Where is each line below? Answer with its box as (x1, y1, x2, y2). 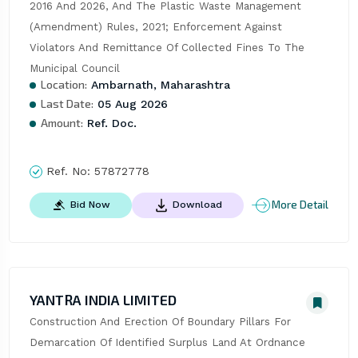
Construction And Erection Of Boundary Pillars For (29, 315, 291, 328)
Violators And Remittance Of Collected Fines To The (29, 41, 304, 54)
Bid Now (70, 198, 110, 210)
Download (172, 198, 222, 210)
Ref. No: (42, 164, 94, 177)
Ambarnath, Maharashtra (86, 78, 230, 91)
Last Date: (40, 96, 93, 110)
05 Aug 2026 (93, 97, 168, 110)
